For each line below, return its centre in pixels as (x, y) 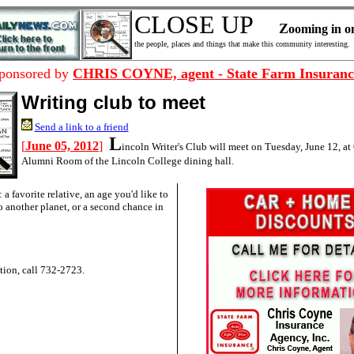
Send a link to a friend (81, 127)
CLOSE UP (206, 24)
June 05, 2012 (62, 146)
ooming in (314, 29)
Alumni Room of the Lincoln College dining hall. (127, 161)
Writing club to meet (113, 102)
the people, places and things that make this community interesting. (242, 44)
